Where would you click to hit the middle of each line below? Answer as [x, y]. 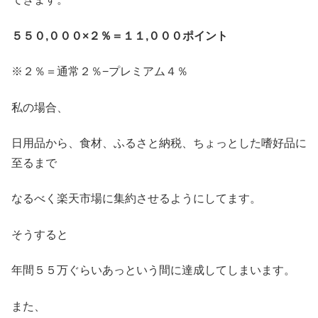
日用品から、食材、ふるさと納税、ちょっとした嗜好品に [159, 143]
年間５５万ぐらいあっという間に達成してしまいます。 [153, 270]
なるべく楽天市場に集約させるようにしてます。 [136, 199]
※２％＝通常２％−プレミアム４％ [100, 72]
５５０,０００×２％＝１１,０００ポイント [120, 35]
